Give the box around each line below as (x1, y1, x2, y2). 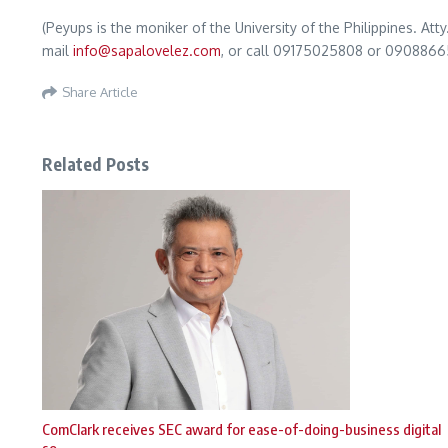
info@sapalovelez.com (73, 41, 221, 59)
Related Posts (42, 152, 150, 175)
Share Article (62, 84, 138, 101)
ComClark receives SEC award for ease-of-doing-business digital (42, 419, 441, 438)
